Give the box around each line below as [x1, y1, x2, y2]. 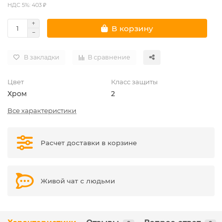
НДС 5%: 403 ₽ [7, 1, 47, 9]
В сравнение [88, 54, 130, 61]
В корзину [111, 23, 153, 33]
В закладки [24, 54, 59, 61]
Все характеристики [7, 107, 76, 115]
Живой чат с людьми [41, 177, 115, 185]
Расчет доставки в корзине [41, 139, 137, 147]
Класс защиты [111, 78, 158, 86]
